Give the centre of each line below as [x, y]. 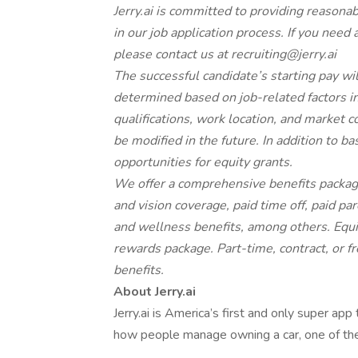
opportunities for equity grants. [203, 162]
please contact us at [172, 54]
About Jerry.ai [155, 292]
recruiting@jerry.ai [284, 54]
